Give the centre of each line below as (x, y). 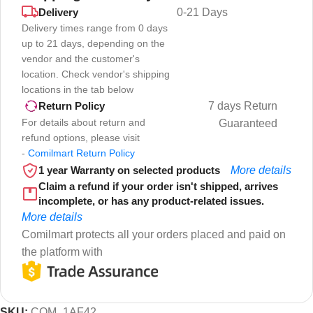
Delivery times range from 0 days (95, 28)
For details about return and (83, 123)
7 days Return (242, 106)
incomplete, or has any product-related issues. (151, 201)
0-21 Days (202, 13)
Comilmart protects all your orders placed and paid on (154, 235)
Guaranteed (248, 124)
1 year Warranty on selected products (129, 170)
